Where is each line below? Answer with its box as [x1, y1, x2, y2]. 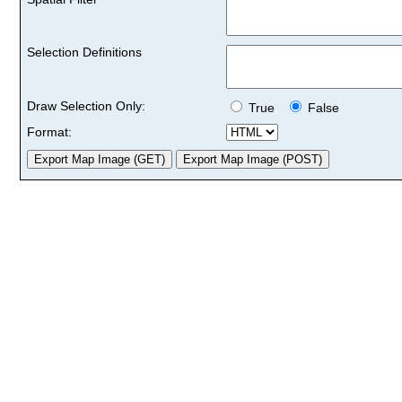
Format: [27, 124, 72, 139]
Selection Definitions [27, 44, 142, 59]
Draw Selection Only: [27, 98, 145, 113]
